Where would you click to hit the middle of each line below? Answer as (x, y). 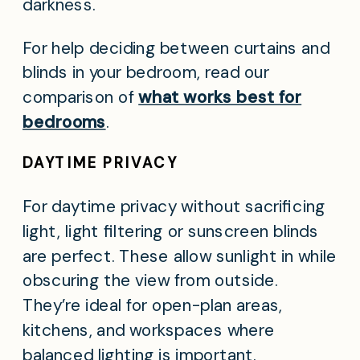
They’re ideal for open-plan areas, (153, 306)
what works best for (220, 98)
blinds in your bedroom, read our (146, 73)
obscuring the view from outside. (150, 281)
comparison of (81, 98)
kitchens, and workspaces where (149, 331)
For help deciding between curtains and (176, 48)
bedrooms (64, 123)
